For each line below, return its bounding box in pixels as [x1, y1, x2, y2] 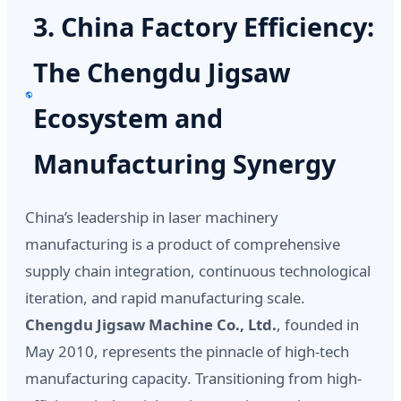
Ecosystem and [32, 100, 223, 136]
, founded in [277, 314, 359, 336]
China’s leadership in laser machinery [25, 207, 278, 228]
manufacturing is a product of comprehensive [25, 234, 340, 255]
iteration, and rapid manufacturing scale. [25, 287, 305, 309]
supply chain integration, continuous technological [25, 260, 371, 282]
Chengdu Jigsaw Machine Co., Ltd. [25, 314, 277, 336]
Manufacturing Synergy [32, 146, 336, 182]
